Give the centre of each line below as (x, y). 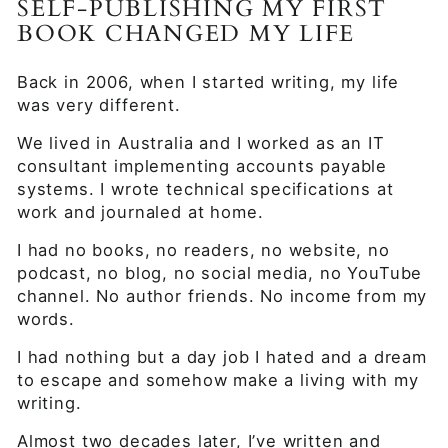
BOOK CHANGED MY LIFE (186, 33)
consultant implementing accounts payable (202, 166)
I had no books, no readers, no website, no (203, 250)
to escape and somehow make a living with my (218, 380)
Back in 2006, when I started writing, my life (208, 82)
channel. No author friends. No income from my (222, 296)
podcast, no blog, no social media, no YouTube (220, 273)
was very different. (99, 105)
